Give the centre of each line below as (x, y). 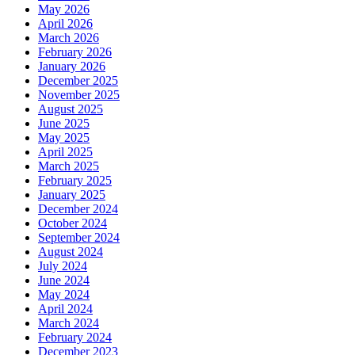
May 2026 (64, 9)
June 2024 (64, 280)
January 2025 (72, 194)
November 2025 (79, 94)
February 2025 (75, 180)
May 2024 (64, 294)
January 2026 (72, 66)
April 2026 (65, 23)
